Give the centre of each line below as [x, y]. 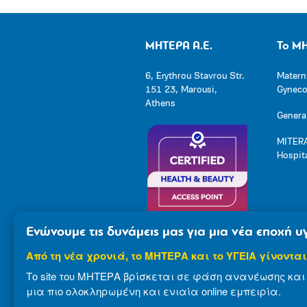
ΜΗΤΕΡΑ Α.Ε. [179, 46]
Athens [160, 103]
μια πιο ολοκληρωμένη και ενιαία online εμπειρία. [153, 291]
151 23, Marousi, [181, 90]
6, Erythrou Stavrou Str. [195, 76]
